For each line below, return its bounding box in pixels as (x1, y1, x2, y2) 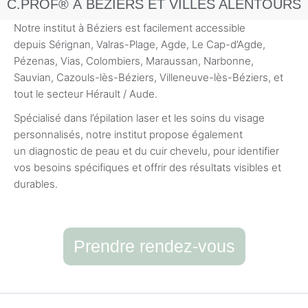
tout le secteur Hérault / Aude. (14, 87, 157, 100)
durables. (14, 177, 58, 190)
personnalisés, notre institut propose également (14, 127, 243, 141)
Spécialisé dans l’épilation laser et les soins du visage (14, 111, 265, 124)
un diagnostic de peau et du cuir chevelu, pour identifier (14, 144, 279, 157)
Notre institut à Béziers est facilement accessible (14, 21, 245, 34)
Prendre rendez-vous (73, 236, 235, 256)
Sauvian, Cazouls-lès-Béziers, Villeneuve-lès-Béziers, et (14, 70, 283, 84)
